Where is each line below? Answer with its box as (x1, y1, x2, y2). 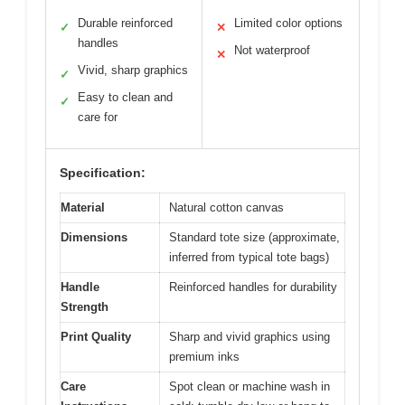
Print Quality (61, 329, 131, 344)
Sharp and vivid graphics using (169, 329, 330, 344)
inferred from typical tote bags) (169, 250, 329, 264)
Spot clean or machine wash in (169, 379, 330, 393)
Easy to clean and (78, 89, 173, 104)
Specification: (60, 165, 146, 180)
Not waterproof (234, 42, 310, 57)
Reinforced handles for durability (169, 279, 337, 294)
